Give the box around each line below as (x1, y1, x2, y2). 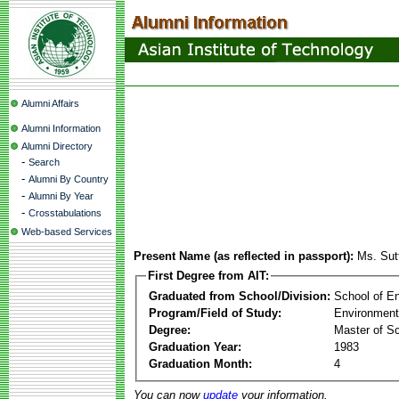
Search (28, 157, 60, 167)
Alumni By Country (28, 174, 109, 184)
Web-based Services (21, 226, 112, 237)
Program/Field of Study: (149, 305, 281, 320)
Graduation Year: (149, 339, 241, 354)
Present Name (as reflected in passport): (134, 249, 354, 263)
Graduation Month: (149, 356, 252, 370)
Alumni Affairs (21, 98, 79, 109)
